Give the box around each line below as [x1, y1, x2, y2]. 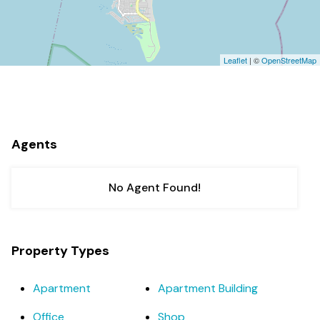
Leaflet [224, 54, 247, 66]
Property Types [11, 242, 109, 259]
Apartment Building [158, 281, 258, 296]
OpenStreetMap [261, 54, 316, 66]
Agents [11, 136, 57, 153]
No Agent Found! [108, 180, 201, 195]
